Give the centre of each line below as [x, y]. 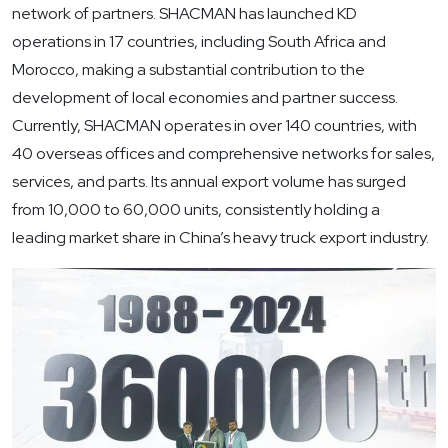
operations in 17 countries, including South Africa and [199, 42]
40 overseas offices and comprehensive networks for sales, [223, 154]
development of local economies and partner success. [205, 98]
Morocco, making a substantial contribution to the [188, 70]
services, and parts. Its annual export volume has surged [209, 182]
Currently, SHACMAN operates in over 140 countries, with [214, 126]
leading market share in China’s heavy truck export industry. [220, 238]
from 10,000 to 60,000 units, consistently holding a [196, 210]
